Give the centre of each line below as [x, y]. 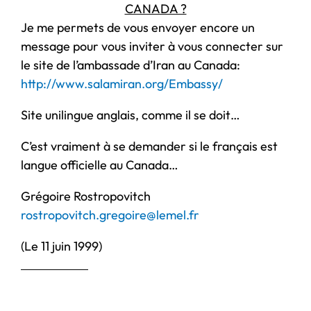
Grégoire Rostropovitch [86, 196]
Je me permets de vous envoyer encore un [138, 27]
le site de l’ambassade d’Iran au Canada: [131, 65]
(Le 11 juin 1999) [61, 246]
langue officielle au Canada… [100, 165]
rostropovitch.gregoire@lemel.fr [110, 215]
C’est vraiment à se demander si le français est [149, 146]
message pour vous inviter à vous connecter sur [152, 46]
